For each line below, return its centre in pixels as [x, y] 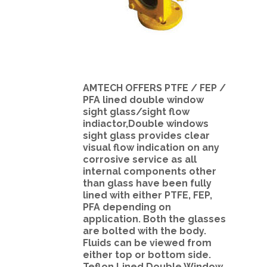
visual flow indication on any [151, 148]
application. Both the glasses [154, 219]
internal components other [150, 171]
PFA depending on [127, 207]
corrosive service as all [140, 159]
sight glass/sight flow [136, 112]
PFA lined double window [143, 100]
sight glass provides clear [146, 136]
